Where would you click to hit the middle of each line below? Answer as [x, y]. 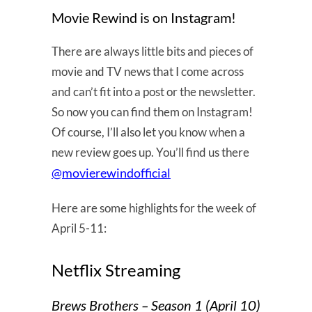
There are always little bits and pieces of [153, 51]
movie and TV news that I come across [148, 71]
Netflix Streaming [116, 270]
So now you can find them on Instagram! [152, 111]
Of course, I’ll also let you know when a [148, 132]
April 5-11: [79, 228]
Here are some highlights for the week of [154, 208]
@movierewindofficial [111, 172]
